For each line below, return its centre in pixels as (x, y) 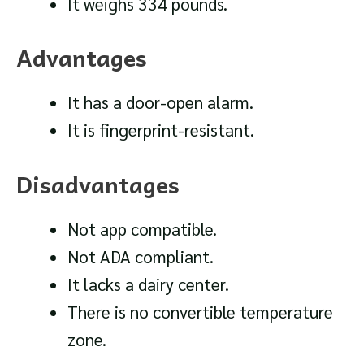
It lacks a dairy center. (148, 284)
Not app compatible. (142, 228)
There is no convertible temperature (200, 311)
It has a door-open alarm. (160, 102)
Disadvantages (98, 184)
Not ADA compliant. (140, 256)
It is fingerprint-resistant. (160, 130)
